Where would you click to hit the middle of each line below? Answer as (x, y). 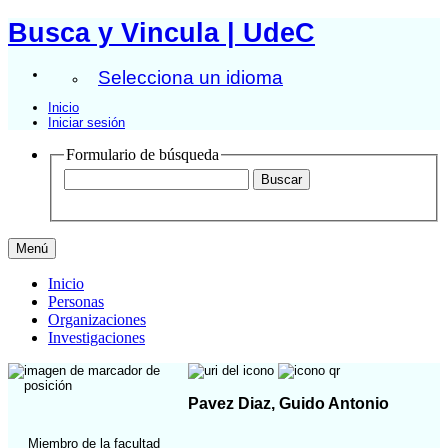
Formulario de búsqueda (142, 154)
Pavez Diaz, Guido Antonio (288, 403)
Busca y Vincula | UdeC (161, 32)
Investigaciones (96, 338)
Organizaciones (97, 320)
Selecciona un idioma (190, 77)
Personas (76, 302)
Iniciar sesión (86, 122)
